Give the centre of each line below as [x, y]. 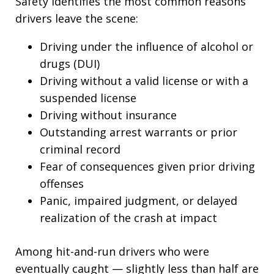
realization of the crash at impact [128, 218]
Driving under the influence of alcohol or [146, 46]
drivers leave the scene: [77, 18]
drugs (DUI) [70, 64]
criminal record [80, 149]
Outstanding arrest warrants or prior [139, 132]
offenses [62, 183]
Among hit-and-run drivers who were [112, 251]
